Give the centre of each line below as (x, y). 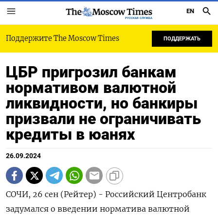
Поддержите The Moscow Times (63, 38)
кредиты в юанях (70, 134)
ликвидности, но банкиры (102, 103)
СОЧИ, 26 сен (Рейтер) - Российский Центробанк (106, 194)
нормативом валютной (91, 88)
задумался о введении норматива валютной (98, 209)
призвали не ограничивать (103, 119)
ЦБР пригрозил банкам (91, 72)
